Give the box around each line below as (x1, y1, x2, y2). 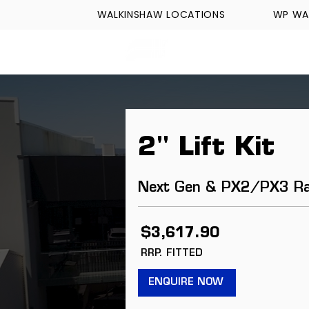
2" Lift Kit (138, 134, 275, 162)
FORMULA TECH (188, 43, 287, 54)
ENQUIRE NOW (148, 277, 223, 288)
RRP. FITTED (141, 248, 203, 259)
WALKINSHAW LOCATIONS (97, 8, 226, 21)
